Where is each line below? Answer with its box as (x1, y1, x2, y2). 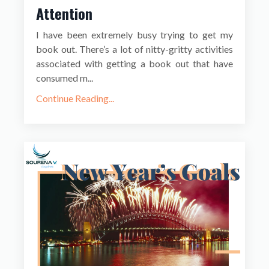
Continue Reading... (36, 92, 114, 104)
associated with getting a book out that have (36, 58, 233, 70)
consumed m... (36, 72, 93, 84)
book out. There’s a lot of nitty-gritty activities (36, 43, 233, 55)
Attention (36, 2, 92, 25)
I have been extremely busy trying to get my (36, 29, 233, 41)
